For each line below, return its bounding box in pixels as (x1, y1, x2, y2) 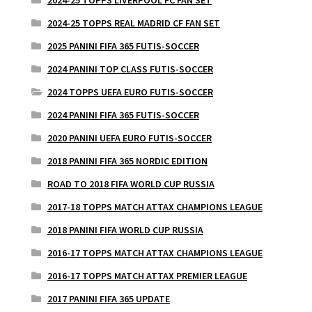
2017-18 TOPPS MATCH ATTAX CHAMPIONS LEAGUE (47, 200, 263, 213)
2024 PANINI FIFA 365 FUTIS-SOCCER (47, 108, 199, 121)
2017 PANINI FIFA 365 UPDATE (47, 292, 170, 305)
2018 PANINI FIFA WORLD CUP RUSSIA (47, 223, 203, 236)
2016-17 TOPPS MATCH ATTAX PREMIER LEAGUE (47, 269, 247, 282)
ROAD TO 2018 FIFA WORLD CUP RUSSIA (47, 177, 214, 190)
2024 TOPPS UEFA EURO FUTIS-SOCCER (47, 85, 213, 98)
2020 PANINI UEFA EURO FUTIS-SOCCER (47, 131, 212, 144)
